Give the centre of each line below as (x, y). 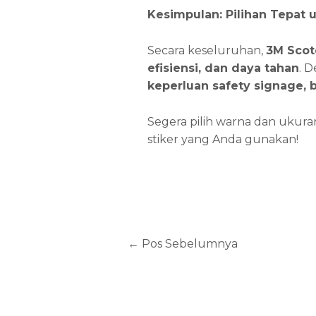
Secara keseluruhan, (206, 50)
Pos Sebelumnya (189, 243)
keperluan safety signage (225, 85)
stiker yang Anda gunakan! (223, 139)
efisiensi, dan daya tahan (223, 68)
